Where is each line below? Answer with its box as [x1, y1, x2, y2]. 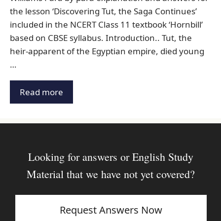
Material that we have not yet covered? [26, 167, 195, 182]
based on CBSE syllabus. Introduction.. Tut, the [10, 32, 192, 44]
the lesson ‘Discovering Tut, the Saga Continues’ [10, 5, 197, 17]
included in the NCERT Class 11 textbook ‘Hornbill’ [10, 19, 203, 31]
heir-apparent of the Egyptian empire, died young [10, 45, 204, 57]
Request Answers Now [60, 203, 162, 217]
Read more [20, 86, 63, 98]
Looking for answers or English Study [28, 149, 193, 164]
